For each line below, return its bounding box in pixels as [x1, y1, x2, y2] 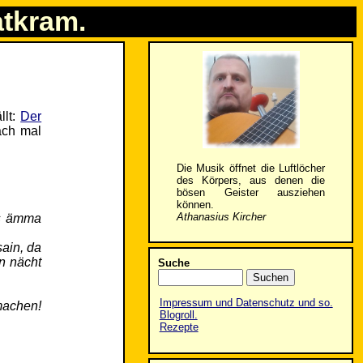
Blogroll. [159, 309, 198, 322]
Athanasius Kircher [176, 210, 266, 223]
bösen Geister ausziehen [176, 186, 326, 199]
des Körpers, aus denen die [176, 173, 326, 186]
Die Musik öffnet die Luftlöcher [176, 161, 326, 174]
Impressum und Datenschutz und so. [159, 297, 333, 310]
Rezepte [159, 321, 199, 334]
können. [176, 198, 214, 211]
